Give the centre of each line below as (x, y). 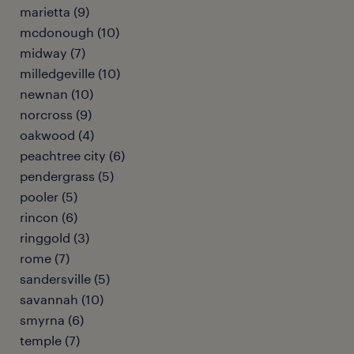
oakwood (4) (57, 135)
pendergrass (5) (67, 176)
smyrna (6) (52, 320)
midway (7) (53, 53)
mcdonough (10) (70, 32)
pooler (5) (49, 196)
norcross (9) (56, 114)
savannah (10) (62, 299)
